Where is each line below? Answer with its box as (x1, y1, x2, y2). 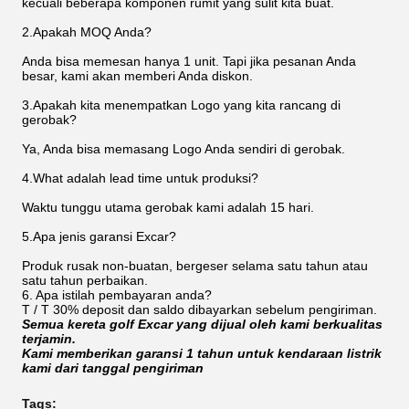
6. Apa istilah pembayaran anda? (22, 288, 212, 302)
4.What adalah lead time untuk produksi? (22, 171, 258, 185)
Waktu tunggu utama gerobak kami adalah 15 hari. (22, 200, 314, 215)
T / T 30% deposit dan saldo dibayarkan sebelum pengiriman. (22, 302, 377, 317)
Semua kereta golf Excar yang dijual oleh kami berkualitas (22, 317, 383, 331)
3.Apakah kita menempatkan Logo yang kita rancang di (22, 98, 341, 112)
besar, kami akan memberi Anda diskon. (22, 68, 253, 83)
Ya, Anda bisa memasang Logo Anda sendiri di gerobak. (22, 142, 345, 156)
